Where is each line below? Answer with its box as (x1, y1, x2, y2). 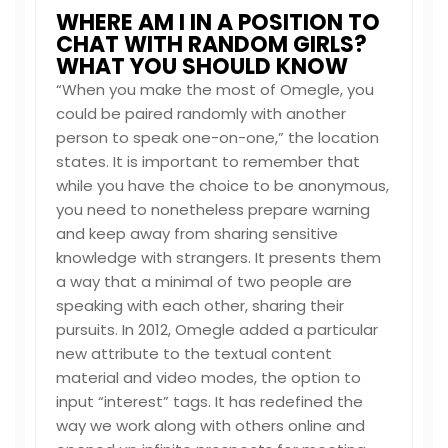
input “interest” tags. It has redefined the (56, 391, 363, 412)
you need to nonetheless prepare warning (56, 199, 370, 220)
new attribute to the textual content (56, 343, 332, 364)
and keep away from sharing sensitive (56, 223, 338, 244)
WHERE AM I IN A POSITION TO (56, 7, 380, 38)
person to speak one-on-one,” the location (56, 127, 379, 148)
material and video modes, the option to (56, 367, 361, 388)
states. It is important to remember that (56, 151, 360, 172)
